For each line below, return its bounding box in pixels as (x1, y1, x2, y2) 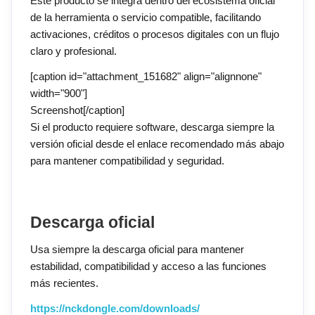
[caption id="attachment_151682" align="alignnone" (30, 70, 262, 83)
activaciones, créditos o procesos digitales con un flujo (30, 28, 279, 41)
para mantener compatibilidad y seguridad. (30, 155, 224, 167)
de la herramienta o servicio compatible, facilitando (30, 11, 261, 24)
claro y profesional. (30, 45, 117, 58)
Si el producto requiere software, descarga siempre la (30, 121, 274, 134)
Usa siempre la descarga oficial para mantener (30, 243, 244, 256)
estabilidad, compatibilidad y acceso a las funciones (30, 260, 266, 273)
